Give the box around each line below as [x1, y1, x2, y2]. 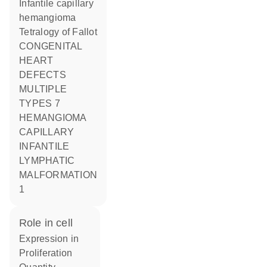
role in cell [27, 217, 73, 229]
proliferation [26, 248, 73, 258]
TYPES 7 [19, 98, 60, 108]
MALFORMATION [19, 170, 97, 180]
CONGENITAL [19, 41, 27, 51]
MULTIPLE [19, 84, 67, 94]
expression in [26, 234, 79, 244]
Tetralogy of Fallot [24, 27, 97, 37]
